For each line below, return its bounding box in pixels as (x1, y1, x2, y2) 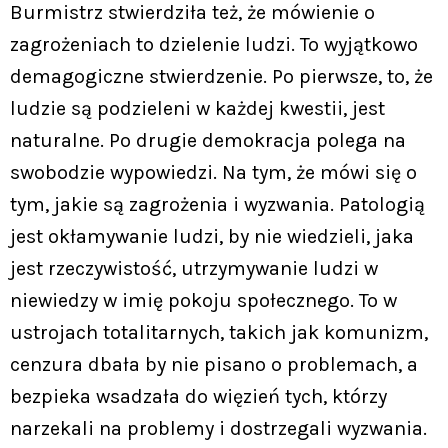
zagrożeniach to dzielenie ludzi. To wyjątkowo (10, 32, 418, 56)
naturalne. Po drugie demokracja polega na (10, 128, 406, 152)
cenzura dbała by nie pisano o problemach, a (10, 352, 418, 376)
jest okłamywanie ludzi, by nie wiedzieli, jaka (10, 224, 414, 248)
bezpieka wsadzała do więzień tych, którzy (10, 384, 387, 408)
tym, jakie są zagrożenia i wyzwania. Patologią (10, 192, 425, 216)
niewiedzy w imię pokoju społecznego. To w (10, 288, 397, 312)
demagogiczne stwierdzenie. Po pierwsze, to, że (10, 64, 433, 88)
